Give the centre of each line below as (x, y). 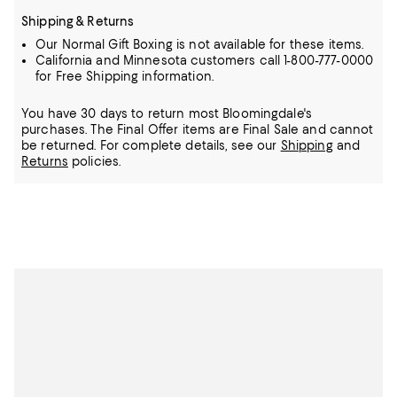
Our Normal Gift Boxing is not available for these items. (200, 44)
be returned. (61, 145)
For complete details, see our (190, 145)
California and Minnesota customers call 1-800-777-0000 (205, 60)
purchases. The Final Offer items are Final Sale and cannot (198, 129)
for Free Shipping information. (125, 76)
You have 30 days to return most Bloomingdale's (167, 113)
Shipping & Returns (78, 21)
